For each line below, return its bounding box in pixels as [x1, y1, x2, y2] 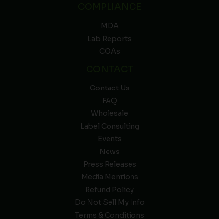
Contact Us [89, 84, 130, 93]
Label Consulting [80, 122, 139, 131]
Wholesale [91, 109, 128, 118]
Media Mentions [81, 173, 138, 182]
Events [97, 134, 122, 144]
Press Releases [83, 160, 136, 169]
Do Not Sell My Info [74, 198, 145, 207]
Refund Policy [85, 185, 134, 195]
